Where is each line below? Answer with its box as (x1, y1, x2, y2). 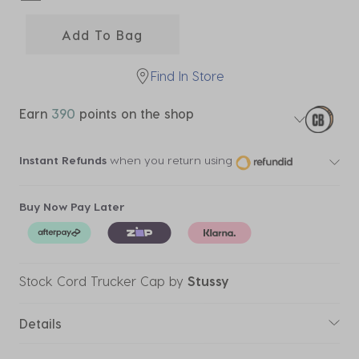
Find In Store (151, 68, 224, 83)
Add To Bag (62, 26, 143, 42)
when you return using (107, 153, 232, 167)
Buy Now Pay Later (19, 199, 125, 213)
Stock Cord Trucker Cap (19, 272, 165, 288)
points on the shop (75, 106, 194, 121)
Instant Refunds (19, 153, 107, 167)
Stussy (188, 272, 229, 288)
